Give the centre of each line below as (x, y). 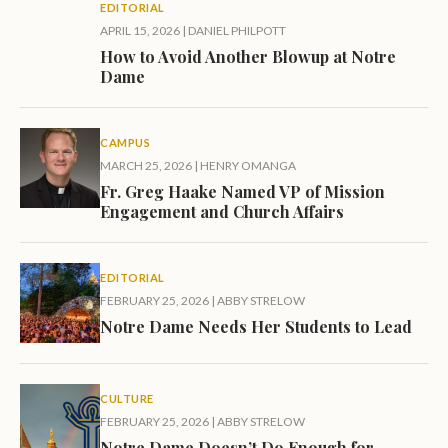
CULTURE (127, 399)
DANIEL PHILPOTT (237, 31)
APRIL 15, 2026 (140, 31)
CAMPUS (125, 143)
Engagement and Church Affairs (222, 212)
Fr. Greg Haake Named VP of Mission (242, 192)
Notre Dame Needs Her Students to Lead (256, 327)
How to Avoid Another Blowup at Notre (248, 57)
